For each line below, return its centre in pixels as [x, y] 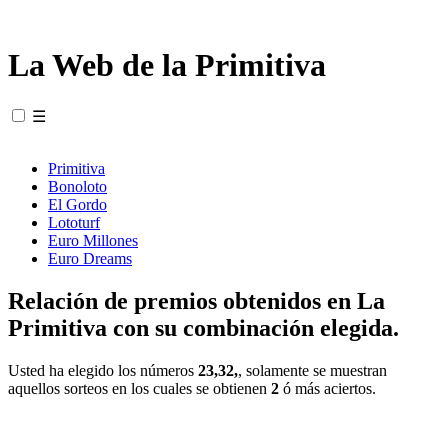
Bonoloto [77, 186]
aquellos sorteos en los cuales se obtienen [139, 388]
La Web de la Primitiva [167, 65]
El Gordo [77, 204]
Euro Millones [93, 240]
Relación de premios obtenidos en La [196, 300]
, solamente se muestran [312, 370]
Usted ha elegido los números [103, 370]
